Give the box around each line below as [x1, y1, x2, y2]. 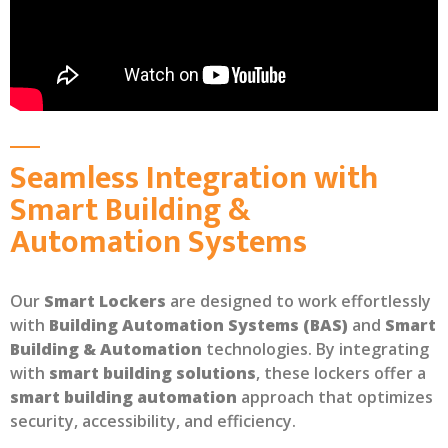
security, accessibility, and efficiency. [10, 410, 296, 433]
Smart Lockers [44, 290, 166, 313]
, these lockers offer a [256, 362, 426, 385]
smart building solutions [49, 362, 256, 385]
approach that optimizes [237, 386, 433, 409]
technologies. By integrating [202, 338, 429, 361]
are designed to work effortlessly [166, 290, 431, 313]
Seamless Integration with [10, 152, 378, 206]
